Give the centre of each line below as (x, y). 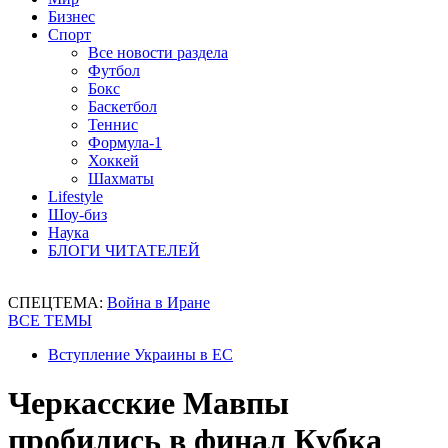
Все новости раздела (158, 52)
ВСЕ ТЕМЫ (50, 320)
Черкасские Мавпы (148, 403)
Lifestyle (75, 196)
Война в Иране (158, 302)
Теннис (113, 124)
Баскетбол (122, 106)
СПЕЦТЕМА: (57, 302)
